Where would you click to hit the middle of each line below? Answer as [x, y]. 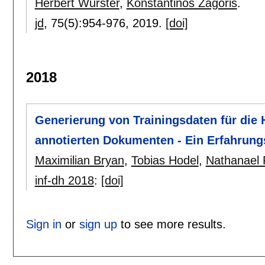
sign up [98, 224]
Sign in [43, 224]
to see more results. [171, 224]
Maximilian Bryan [79, 161]
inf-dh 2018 [64, 181]
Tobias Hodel [165, 161]
